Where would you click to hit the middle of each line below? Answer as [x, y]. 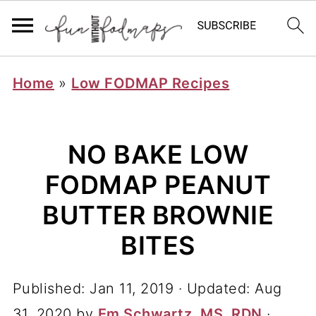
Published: [51, 288]
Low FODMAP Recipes [151, 83]
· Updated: [214, 288]
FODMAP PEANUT [158, 185]
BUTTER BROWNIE [158, 215]
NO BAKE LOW [158, 154]
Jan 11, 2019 [132, 288]
